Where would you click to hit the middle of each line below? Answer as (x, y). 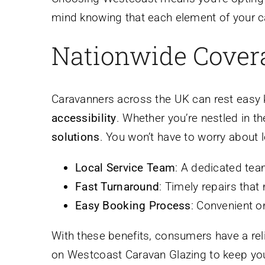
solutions (76, 137)
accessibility (84, 118)
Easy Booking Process (133, 205)
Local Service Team (125, 167)
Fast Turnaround (117, 186)
